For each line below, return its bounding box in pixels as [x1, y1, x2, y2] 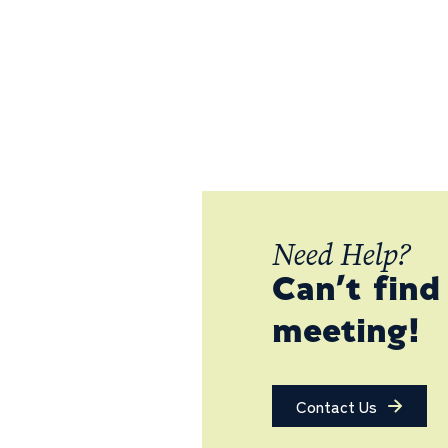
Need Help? [272, 237, 410, 275]
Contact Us [296, 394, 377, 418]
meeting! [272, 316, 420, 351]
